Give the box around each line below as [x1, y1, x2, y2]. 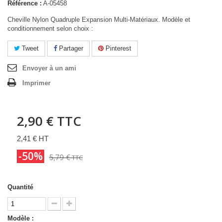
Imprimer [22, 79, 51, 87]
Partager [57, 45, 83, 52]
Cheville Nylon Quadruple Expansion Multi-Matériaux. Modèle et [7, 16, 190, 23]
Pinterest [104, 45, 131, 52]
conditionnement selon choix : [7, 25, 93, 32]
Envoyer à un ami [22, 64, 76, 72]
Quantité [7, 183, 33, 191]
